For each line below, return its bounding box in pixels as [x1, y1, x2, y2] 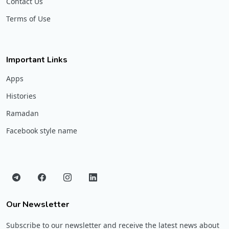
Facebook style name [6, 125, 77, 135]
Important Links [6, 54, 67, 65]
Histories [6, 90, 36, 101]
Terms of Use [6, 13, 51, 24]
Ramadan [6, 108, 39, 118]
